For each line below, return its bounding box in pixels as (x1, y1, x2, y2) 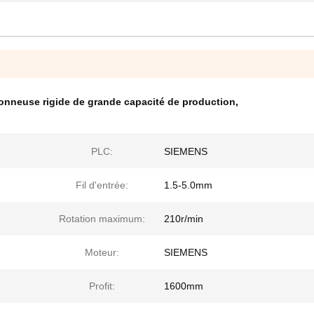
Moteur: (84, 247, 119, 258)
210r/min (164, 213, 203, 224)
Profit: (88, 280, 115, 292)
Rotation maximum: (58, 213, 145, 224)
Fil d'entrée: (75, 179, 128, 191)
